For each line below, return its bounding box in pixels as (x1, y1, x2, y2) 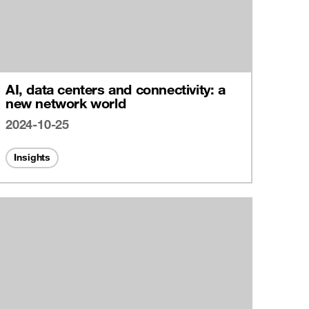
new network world (6, 94, 126, 112)
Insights (14, 150, 51, 163)
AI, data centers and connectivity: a (6, 80, 226, 98)
